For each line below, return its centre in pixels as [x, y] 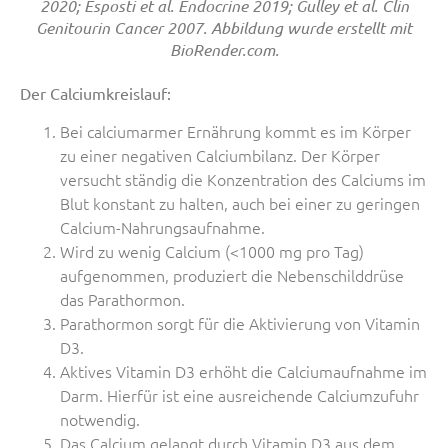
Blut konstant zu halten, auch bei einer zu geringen [240, 203]
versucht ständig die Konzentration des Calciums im [243, 179]
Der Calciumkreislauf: [95, 93]
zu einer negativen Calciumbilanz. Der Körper [220, 155]
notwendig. [100, 419]
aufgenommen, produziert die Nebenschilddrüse [232, 275]
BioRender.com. [224, 50]
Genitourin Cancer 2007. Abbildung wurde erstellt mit [224, 28]
